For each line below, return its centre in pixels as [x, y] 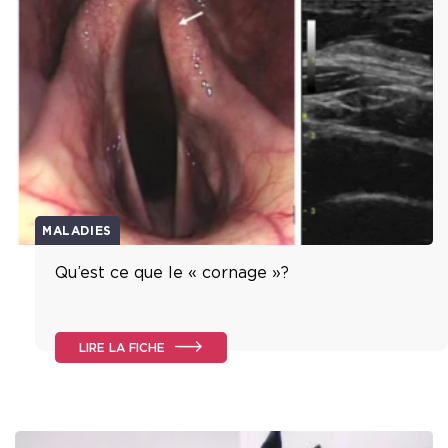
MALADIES [77, 230]
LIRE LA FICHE [122, 347]
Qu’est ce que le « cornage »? [172, 272]
